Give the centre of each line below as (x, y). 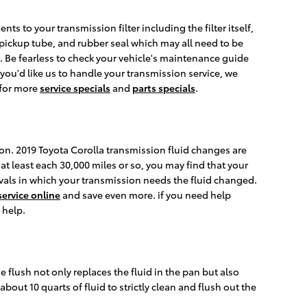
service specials (75, 88)
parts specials (164, 88)
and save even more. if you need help (146, 195)
